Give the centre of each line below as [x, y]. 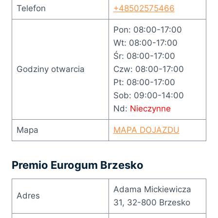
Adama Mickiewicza [152, 189]
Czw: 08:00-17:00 [148, 69]
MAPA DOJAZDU [146, 130]
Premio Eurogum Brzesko [78, 165]
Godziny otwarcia [50, 69]
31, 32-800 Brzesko [152, 202]
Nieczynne [150, 108]
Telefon [31, 8]
